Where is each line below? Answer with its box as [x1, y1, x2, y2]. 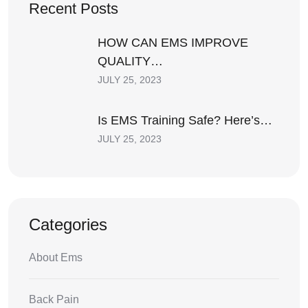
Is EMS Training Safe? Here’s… [98, 113, 272, 128]
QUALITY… [98, 54, 163, 68]
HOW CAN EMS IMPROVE [98, 35, 248, 49]
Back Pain [29, 293, 79, 305]
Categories [29, 214, 107, 234]
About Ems [29, 251, 82, 263]
